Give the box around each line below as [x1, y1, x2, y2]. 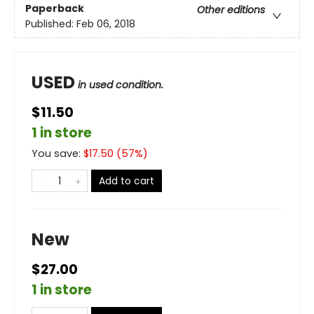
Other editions [197, 3, 265, 18]
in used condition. [78, 78, 163, 93]
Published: [25, 17, 76, 32]
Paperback [25, 1, 84, 16]
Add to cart [99, 174, 154, 189]
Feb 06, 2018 [76, 17, 135, 32]
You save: [32, 146, 83, 161]
